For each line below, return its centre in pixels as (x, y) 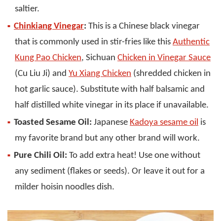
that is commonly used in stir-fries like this (94, 42)
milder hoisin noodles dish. (65, 187)
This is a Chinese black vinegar (143, 27)
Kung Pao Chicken (48, 58)
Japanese (111, 123)
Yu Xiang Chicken (100, 74)
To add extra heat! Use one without (134, 156)
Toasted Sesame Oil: (53, 123)
